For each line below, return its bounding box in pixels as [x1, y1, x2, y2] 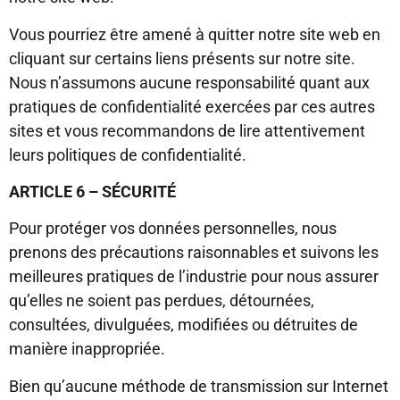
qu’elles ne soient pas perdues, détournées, [9, 291, 314, 311]
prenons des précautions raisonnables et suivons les [9, 243, 379, 262]
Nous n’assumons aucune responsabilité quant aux [9, 72, 370, 92]
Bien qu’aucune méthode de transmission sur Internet [9, 376, 388, 396]
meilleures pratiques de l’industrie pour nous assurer [9, 267, 379, 287]
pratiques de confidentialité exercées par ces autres [9, 96, 375, 116]
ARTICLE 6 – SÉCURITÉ [9, 181, 176, 201]
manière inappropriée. [9, 339, 165, 359]
